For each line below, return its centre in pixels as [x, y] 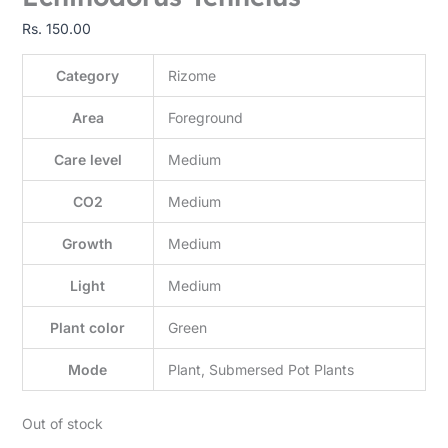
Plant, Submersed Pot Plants [260, 369]
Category [88, 75]
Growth [88, 243]
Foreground [205, 117]
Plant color [88, 327]
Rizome [191, 75]
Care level [87, 159]
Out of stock [62, 423]
